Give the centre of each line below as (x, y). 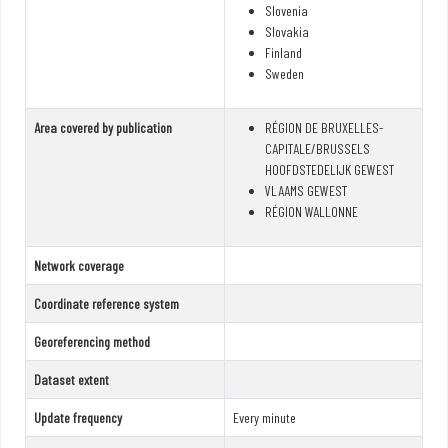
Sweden (284, 73)
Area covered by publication (103, 127)
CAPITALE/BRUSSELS (317, 148)
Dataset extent (71, 379)
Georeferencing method (92, 341)
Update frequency (78, 417)
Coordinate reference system (106, 303)
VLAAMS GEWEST (306, 190)
